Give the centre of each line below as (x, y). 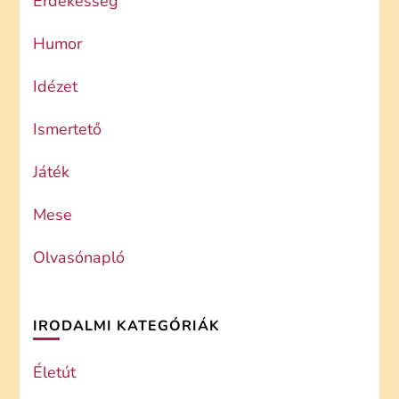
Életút (55, 372)
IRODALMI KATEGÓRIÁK (127, 326)
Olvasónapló (79, 257)
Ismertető (68, 129)
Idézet (56, 86)
